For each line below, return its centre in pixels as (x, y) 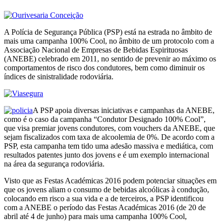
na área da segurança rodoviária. (54, 164)
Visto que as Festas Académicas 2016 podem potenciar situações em (110, 180)
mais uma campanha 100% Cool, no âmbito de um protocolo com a (109, 41)
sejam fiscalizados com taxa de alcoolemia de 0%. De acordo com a (109, 137)
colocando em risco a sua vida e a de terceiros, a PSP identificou (104, 198)
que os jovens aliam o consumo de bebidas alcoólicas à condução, (107, 189)
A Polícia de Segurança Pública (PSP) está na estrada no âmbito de (108, 32)
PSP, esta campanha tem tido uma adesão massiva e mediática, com (109, 146)
